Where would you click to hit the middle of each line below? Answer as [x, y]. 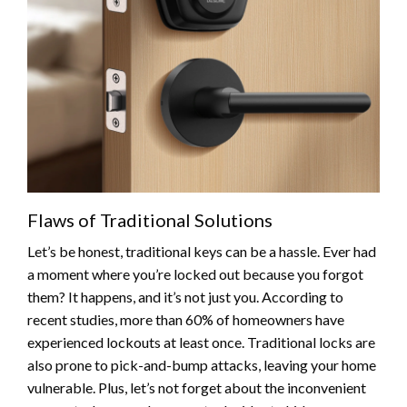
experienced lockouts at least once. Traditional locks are [201, 342]
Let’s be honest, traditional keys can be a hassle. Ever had [202, 251]
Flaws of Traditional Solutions [150, 219]
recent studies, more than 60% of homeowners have [186, 319]
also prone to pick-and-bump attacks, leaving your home [202, 364]
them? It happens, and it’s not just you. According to [185, 296]
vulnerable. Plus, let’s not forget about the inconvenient [197, 387]
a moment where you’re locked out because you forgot [195, 273]
